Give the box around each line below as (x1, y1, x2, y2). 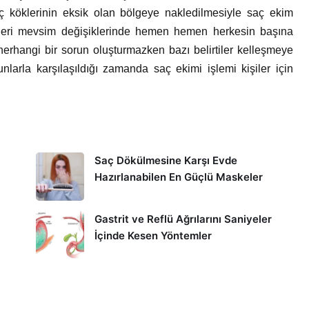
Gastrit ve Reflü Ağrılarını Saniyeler (94, 212, 272, 226)
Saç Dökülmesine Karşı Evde (94, 154, 237, 167)
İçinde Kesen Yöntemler (94, 229, 212, 242)
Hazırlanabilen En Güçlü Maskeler (94, 170, 263, 183)
